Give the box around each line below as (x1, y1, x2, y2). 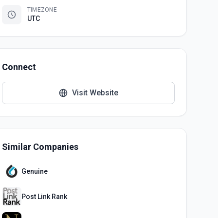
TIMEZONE (27, 6, 57, 13)
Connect (1, 62, 36, 72)
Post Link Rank (21, 193, 67, 200)
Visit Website (72, 88, 118, 97)
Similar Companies (1, 142, 78, 152)
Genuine (21, 167, 48, 175)
